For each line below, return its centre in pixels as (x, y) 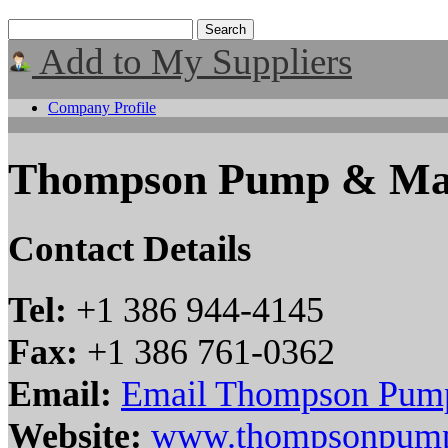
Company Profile (102, 107)
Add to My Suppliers (192, 61)
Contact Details (129, 248)
